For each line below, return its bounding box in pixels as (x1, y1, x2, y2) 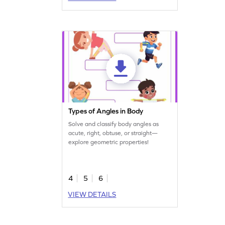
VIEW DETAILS (68, 190, 117, 198)
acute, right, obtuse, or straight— (68, 129, 158, 137)
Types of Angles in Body (68, 106, 144, 115)
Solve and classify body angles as (68, 120, 159, 128)
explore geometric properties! (68, 138, 149, 146)
